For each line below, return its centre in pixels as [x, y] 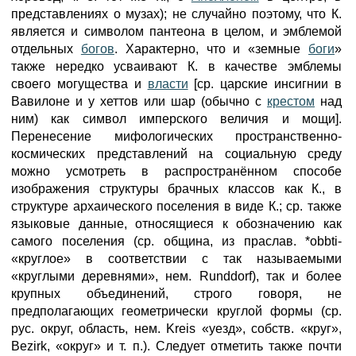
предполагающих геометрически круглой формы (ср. [176, 311]
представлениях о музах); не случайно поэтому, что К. [176, 14]
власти [168, 84]
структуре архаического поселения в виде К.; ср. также [176, 206]
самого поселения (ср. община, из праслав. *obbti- [176, 241]
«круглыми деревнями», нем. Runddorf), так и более [176, 276]
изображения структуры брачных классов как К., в [176, 189]
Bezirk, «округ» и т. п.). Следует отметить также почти [176, 346]
